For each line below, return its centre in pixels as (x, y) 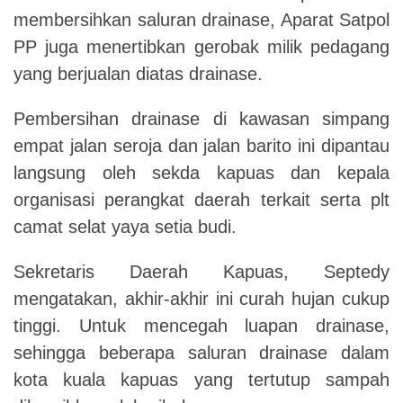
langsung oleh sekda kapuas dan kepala (201, 173)
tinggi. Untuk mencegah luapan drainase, (201, 326)
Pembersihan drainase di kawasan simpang (201, 119)
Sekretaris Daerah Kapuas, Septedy (201, 272)
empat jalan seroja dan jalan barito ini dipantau (201, 146)
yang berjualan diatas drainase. (138, 74)
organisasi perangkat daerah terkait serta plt (201, 200)
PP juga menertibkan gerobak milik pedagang (201, 47)
